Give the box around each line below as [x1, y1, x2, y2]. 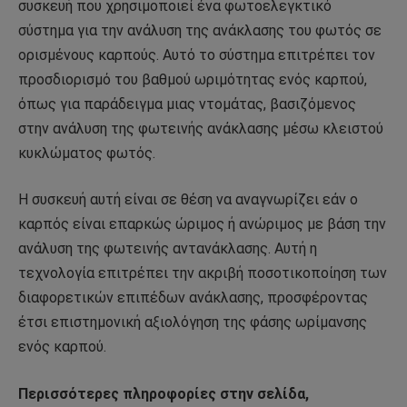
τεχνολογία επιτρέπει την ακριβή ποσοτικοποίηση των [18, 264, 387, 283]
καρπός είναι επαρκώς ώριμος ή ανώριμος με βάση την [18, 215, 386, 233]
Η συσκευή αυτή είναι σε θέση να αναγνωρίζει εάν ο [18, 191, 358, 209]
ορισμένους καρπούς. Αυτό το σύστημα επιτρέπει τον [18, 45, 375, 64]
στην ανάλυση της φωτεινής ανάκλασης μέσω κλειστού [18, 119, 383, 137]
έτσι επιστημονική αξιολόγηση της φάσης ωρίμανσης [18, 313, 367, 332]
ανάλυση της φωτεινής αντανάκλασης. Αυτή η [18, 240, 317, 258]
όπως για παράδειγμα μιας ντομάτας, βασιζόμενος [18, 94, 356, 113]
